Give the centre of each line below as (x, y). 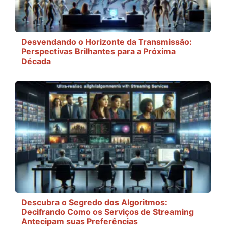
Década (36, 61)
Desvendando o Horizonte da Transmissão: (106, 42)
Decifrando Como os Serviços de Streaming (107, 212)
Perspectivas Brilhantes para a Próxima (98, 51)
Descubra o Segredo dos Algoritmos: (94, 203)
